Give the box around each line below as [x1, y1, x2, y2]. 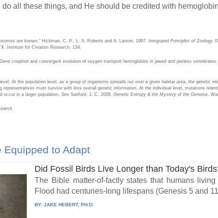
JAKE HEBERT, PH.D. [44, 202, 94, 208]
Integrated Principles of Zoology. [148, 38, 214, 43]
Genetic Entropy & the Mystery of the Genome [112, 91, 208, 97]
